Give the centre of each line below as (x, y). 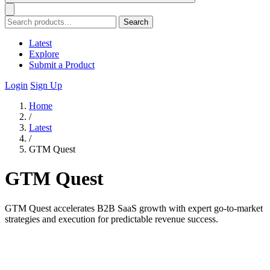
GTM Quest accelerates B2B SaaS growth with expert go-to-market (134, 208)
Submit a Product (62, 65)
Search (136, 22)
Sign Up (46, 85)
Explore (44, 54)
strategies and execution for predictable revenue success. (111, 219)
